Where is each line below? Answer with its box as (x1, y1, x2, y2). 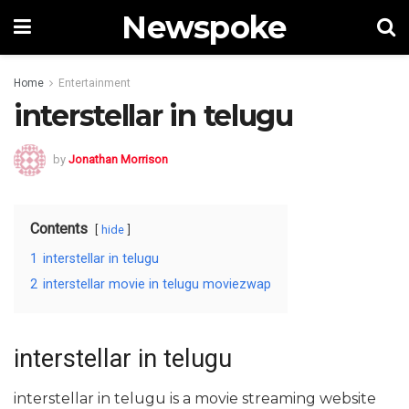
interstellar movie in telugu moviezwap (43, 276, 271, 292)
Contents (30, 219, 88, 237)
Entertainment (58, 77, 131, 89)
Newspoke (121, 8, 287, 47)
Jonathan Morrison (68, 152, 168, 166)
